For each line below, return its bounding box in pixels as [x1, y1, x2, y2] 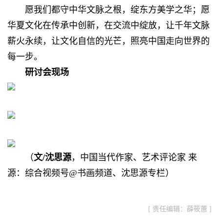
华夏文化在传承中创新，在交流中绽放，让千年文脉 [7, 20, 210, 30]
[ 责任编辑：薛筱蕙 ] [148, 205, 212, 213]
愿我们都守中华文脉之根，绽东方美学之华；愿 [25, 4, 210, 15]
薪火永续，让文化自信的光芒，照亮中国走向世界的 [7, 36, 210, 46]
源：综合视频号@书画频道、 [7, 168, 121, 178]
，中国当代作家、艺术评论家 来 [71, 152, 197, 162]
